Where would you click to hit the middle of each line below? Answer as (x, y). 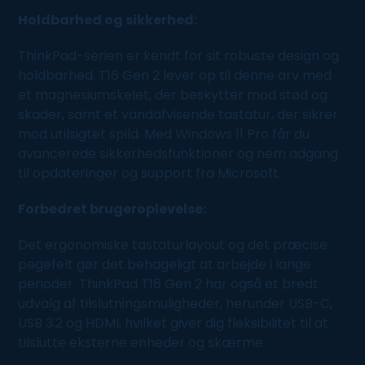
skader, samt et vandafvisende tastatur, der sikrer (178, 114)
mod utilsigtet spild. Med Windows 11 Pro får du (164, 134)
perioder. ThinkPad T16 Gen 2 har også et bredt (169, 284)
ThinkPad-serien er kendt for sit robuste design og (179, 55)
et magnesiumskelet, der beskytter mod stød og (173, 95)
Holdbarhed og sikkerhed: (108, 20)
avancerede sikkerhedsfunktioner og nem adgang (178, 153)
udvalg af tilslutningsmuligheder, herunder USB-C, (176, 303)
